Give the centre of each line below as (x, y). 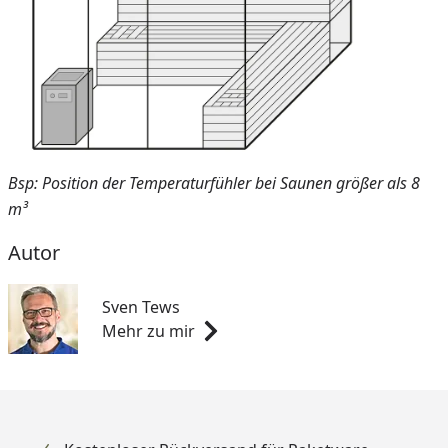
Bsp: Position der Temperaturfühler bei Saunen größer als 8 (214, 182)
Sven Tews (141, 306)
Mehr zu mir (148, 330)
